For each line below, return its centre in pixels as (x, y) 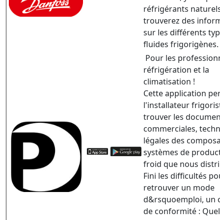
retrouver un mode (179, 188)
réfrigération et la (176, 70)
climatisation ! (169, 82)
